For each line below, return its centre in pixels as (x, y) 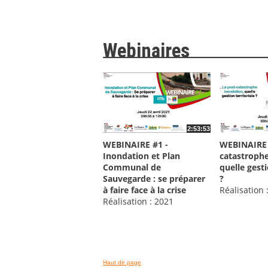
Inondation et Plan (141, 156)
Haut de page (122, 262)
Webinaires (146, 51)
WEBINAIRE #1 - (135, 144)
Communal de (132, 167)
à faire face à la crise (144, 190)
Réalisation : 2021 (138, 201)
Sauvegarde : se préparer (154, 178)
